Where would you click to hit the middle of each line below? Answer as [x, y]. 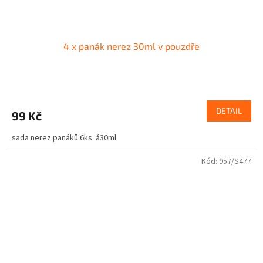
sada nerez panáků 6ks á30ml [64, 138]
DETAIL [229, 110]
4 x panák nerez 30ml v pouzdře [131, 46]
